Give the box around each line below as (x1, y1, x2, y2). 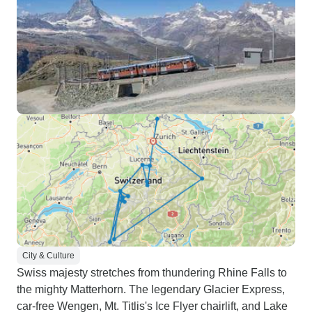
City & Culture (22, 251, 75, 260)
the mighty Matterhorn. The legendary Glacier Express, (17, 283, 285, 295)
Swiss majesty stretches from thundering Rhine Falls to (17, 267, 287, 279)
